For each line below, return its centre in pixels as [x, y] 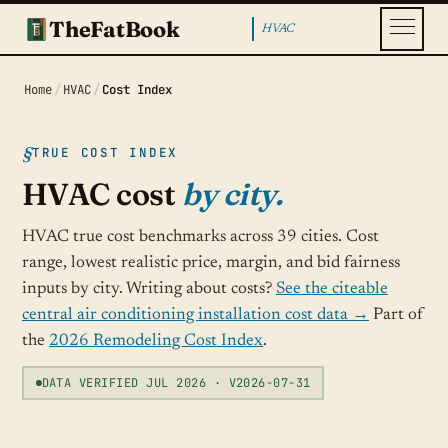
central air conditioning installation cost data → [195, 315]
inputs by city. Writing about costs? [149, 289]
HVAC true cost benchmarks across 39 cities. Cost [200, 237]
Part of [396, 315]
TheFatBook [114, 29]
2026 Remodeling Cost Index [156, 341]
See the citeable [332, 289]
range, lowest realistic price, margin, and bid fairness [211, 263]
